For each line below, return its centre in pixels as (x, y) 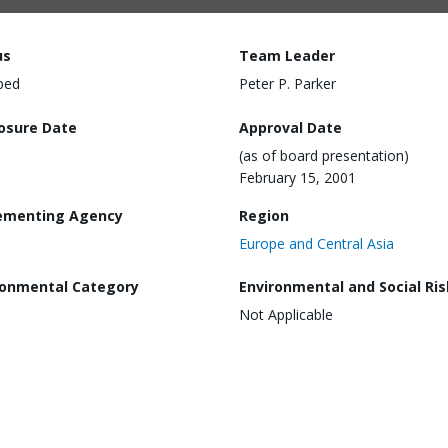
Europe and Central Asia (316, 243)
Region (264, 215)
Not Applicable (286, 315)
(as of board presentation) (324, 155)
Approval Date (290, 127)
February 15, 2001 (297, 177)
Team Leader (287, 55)
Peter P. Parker (287, 83)
